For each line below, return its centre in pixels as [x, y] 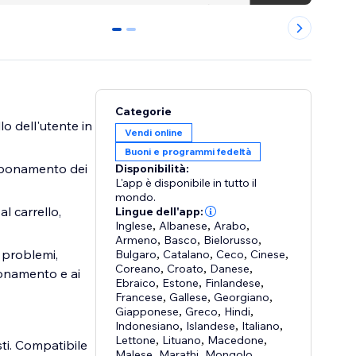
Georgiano [242, 298]
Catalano [187, 255]
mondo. [136, 197]
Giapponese [147, 312]
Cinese [268, 255]
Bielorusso [231, 240]
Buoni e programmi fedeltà [188, 152]
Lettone [136, 341]
